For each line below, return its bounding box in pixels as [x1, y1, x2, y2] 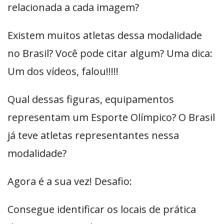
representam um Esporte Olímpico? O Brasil [7, 110, 215, 124]
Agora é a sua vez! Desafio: [7, 174, 132, 188]
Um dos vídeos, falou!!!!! [7, 64, 118, 78]
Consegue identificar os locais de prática [7, 202, 196, 216]
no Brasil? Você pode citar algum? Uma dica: [7, 46, 212, 60]
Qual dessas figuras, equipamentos [7, 92, 174, 106]
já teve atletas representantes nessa [7, 128, 179, 142]
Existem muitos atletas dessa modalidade [7, 28, 202, 42]
